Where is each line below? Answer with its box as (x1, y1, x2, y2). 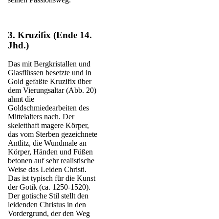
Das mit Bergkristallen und (8, 60, 90, 68)
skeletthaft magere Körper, (8, 121, 89, 130)
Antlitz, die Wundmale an (8, 139, 87, 148)
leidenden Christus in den (8, 200, 86, 209)
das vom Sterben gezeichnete (8, 130, 97, 139)
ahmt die (8, 95, 34, 104)
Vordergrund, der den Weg (8, 209, 90, 218)
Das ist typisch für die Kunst (8, 174, 95, 183)
